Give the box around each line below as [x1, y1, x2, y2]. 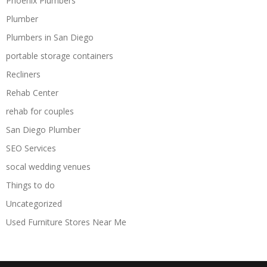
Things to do [6, 179, 55, 191]
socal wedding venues [6, 161, 91, 172]
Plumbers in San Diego [6, 32, 94, 43]
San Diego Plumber [6, 124, 80, 135]
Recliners [6, 69, 41, 80]
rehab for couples [6, 105, 74, 117]
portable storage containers [6, 50, 113, 61]
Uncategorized [6, 198, 62, 209]
